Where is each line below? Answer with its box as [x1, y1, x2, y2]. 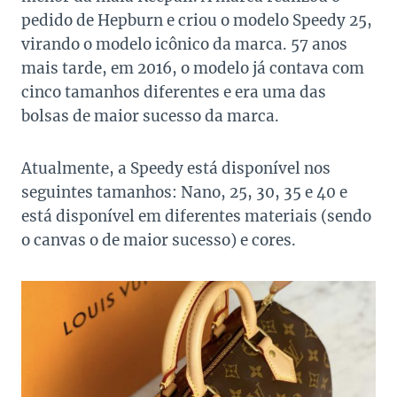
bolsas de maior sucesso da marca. [21, 105, 279, 126]
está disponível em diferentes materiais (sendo [21, 206, 371, 226]
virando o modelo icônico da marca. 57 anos [21, 34, 347, 54]
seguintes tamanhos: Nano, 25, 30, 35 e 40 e [21, 182, 347, 202]
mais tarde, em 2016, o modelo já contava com [21, 58, 364, 78]
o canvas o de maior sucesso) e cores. [21, 230, 296, 250]
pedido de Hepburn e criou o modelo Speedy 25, [21, 10, 372, 30]
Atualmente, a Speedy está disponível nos [21, 158, 331, 178]
